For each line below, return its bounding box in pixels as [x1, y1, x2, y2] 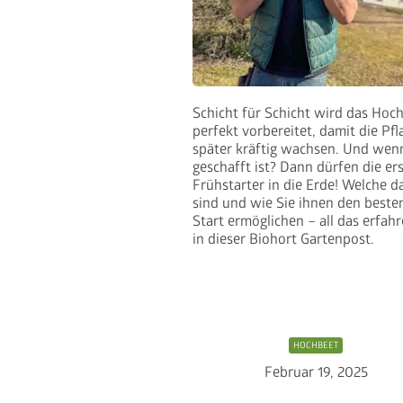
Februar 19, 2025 [264, 363, 368, 381]
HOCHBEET [293, 339, 339, 351]
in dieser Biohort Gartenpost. [192, 229, 374, 248]
